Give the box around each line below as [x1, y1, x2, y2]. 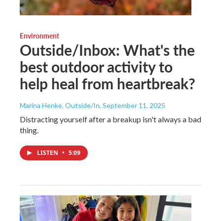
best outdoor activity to [20, 56, 173, 77]
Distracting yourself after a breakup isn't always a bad [20, 114, 201, 124]
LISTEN [37, 148, 60, 157]
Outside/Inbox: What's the [20, 39, 195, 61]
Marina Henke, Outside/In [20, 101, 100, 110]
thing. [20, 125, 38, 135]
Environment [20, 31, 59, 41]
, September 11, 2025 [100, 101, 165, 110]
